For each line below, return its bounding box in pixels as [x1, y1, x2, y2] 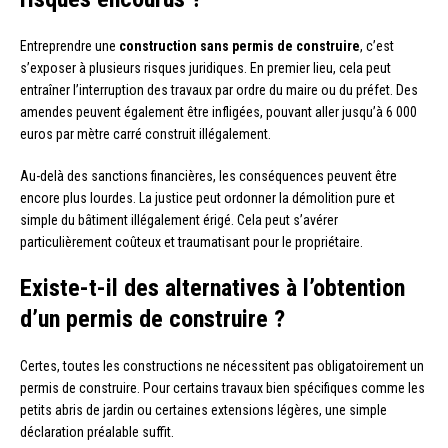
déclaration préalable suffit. [20, 424, 174, 441]
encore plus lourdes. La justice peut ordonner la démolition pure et [20, 190, 395, 207]
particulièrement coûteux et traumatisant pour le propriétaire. [20, 234, 363, 251]
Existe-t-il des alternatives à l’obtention [20, 274, 405, 303]
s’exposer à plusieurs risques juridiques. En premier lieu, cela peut [20, 60, 391, 77]
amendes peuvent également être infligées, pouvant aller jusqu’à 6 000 [20, 104, 417, 121]
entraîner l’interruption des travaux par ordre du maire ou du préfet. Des [20, 82, 418, 99]
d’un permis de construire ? [20, 305, 285, 334]
